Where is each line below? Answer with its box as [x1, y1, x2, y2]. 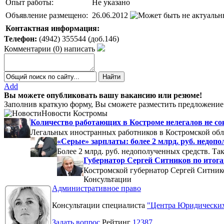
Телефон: [4, 34, 37, 43]
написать [64, 44, 95, 53]
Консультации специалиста [52, 200, 147, 209]
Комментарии [4, 44, 51, 53]
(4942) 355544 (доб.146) [37, 34, 119, 43]
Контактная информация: [5, 23, 99, 32]
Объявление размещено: [5, 10, 88, 19]
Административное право [52, 183, 141, 192]
